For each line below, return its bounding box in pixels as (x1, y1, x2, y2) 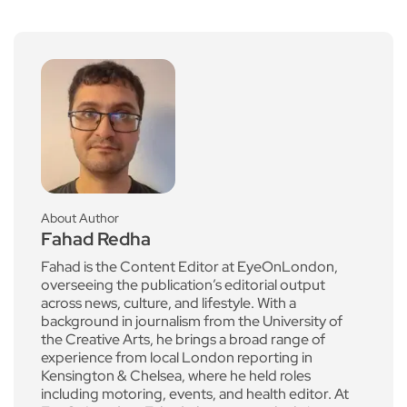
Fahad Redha (41, 226, 151, 251)
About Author (41, 209, 119, 226)
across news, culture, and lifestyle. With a (41, 293, 296, 313)
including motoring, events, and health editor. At (41, 383, 349, 403)
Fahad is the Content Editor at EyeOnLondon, (41, 256, 338, 276)
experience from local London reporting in (41, 347, 313, 367)
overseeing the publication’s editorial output (41, 274, 325, 294)
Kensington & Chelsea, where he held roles (41, 365, 311, 385)
